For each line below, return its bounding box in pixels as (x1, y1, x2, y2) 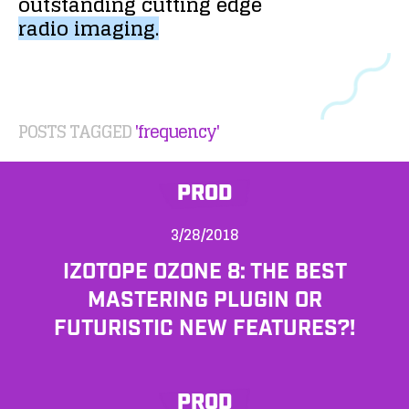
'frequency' (135, 117, 219, 146)
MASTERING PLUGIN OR (87, 287, 322, 315)
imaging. (74, 11, 159, 46)
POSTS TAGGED (18, 117, 135, 146)
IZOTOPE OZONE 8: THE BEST (62, 258, 347, 287)
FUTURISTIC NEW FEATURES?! (54, 315, 355, 343)
